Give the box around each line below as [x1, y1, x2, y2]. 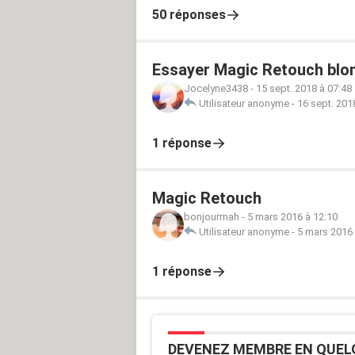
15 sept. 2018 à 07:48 [256, 82, 352, 94]
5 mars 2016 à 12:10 [247, 210, 338, 223]
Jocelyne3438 [184, 82, 248, 94]
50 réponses [152, 6, 226, 22]
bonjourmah [184, 210, 239, 223]
